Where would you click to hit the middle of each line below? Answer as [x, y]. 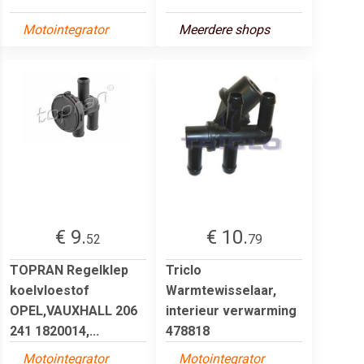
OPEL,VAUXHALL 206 [74, 310]
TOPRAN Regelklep [69, 270]
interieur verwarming [231, 310]
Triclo [184, 270]
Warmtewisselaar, [221, 290]
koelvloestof [50, 290]
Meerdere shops [224, 29]
